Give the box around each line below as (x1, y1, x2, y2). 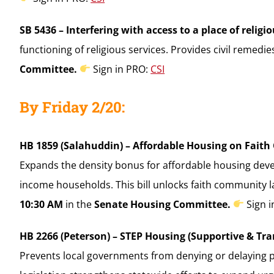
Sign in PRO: (91, 62, 151, 76)
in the (62, 197, 94, 211)
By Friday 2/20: (19, 97, 125, 117)
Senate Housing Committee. (94, 197, 231, 211)
